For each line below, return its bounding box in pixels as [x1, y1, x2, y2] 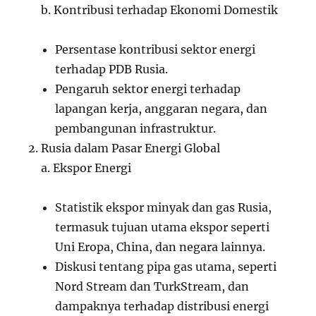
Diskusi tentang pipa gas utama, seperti [55, 260, 277, 274]
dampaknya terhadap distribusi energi [55, 299, 269, 313]
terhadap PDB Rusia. [55, 62, 169, 76]
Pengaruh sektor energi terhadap [55, 82, 241, 96]
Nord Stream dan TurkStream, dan [55, 279, 250, 293]
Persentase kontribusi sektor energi [55, 42, 256, 56]
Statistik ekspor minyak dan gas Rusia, [55, 200, 272, 214]
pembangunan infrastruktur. [55, 121, 217, 135]
